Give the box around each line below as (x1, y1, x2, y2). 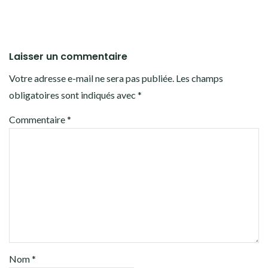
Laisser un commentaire (9, 49, 127, 63)
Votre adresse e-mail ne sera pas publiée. (9, 72, 174, 84)
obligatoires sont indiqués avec (9, 89, 138, 100)
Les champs (176, 72, 223, 84)
